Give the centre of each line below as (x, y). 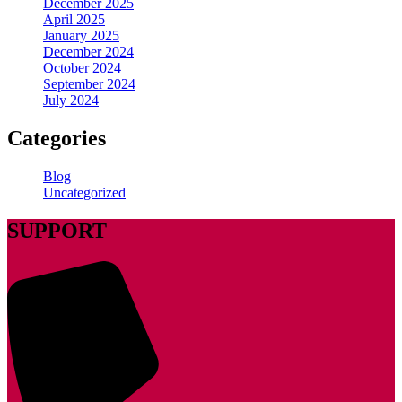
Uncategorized (84, 193)
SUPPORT (57, 231)
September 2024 (89, 84)
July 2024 (71, 100)
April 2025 (74, 20)
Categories (57, 139)
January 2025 (81, 36)
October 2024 (82, 68)
